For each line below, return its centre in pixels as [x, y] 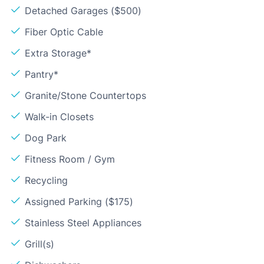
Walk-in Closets [59, 116]
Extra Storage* [58, 53]
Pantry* [42, 74]
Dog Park [46, 138]
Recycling [46, 180]
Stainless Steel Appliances [83, 222]
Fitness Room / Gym [70, 159]
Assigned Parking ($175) [79, 201]
